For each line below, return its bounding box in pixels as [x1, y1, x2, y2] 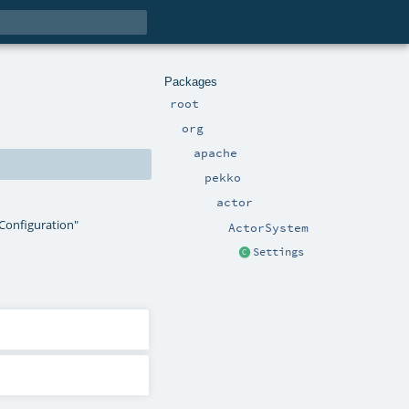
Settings [253, 245, 304, 258]
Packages [164, 74, 217, 89]
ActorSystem [228, 219, 309, 235]
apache [193, 144, 237, 160]
